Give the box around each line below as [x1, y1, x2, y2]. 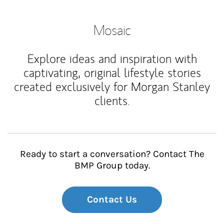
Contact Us [87, 194, 137, 205]
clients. [94, 93, 130, 108]
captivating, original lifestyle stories [23, 65, 201, 80]
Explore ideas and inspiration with [27, 51, 197, 66]
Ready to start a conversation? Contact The [19, 148, 204, 159]
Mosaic [93, 21, 130, 38]
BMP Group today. [74, 160, 150, 171]
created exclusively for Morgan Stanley [14, 79, 210, 94]
